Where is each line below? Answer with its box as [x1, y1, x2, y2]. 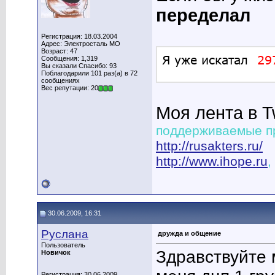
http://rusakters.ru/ [156, 139, 263, 153]
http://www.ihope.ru [156, 154, 268, 169]
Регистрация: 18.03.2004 [41, 33, 117, 40]
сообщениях [41, 77, 80, 84]
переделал [156, 6, 250, 25]
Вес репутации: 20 [41, 84, 98, 91]
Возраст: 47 [41, 47, 77, 55]
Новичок [41, 249, 71, 256]
